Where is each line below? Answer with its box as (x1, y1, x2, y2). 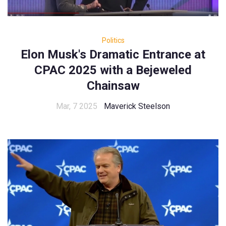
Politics (101, 36, 125, 45)
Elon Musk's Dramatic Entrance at (21, 47, 205, 62)
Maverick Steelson (104, 101, 170, 111)
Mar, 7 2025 (56, 101, 97, 111)
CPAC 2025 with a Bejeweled (34, 63, 192, 78)
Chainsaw (86, 79, 140, 93)
